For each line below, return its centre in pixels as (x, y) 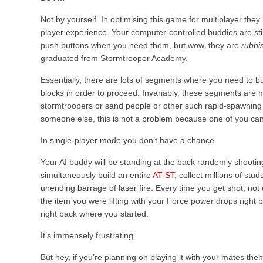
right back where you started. (95, 214)
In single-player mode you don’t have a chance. (129, 140)
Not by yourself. (71, 19)
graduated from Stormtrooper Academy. (114, 58)
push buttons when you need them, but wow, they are (141, 45)
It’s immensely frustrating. (88, 235)
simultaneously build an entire (97, 175)
